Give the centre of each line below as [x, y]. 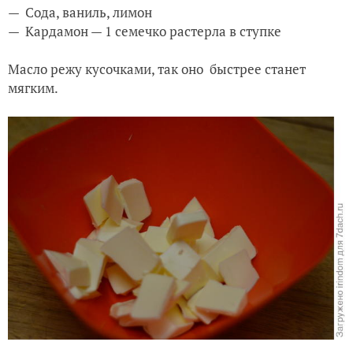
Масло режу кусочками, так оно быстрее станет [157, 69]
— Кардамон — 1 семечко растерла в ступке [145, 31]
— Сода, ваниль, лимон [80, 12]
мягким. [33, 87]
